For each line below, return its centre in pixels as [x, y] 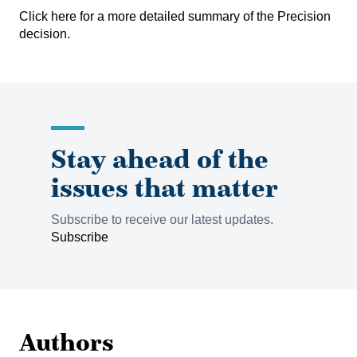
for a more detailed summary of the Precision [204, 16]
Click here [48, 16]
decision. [45, 34]
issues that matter [165, 187]
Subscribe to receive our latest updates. [164, 220]
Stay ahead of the [160, 159]
